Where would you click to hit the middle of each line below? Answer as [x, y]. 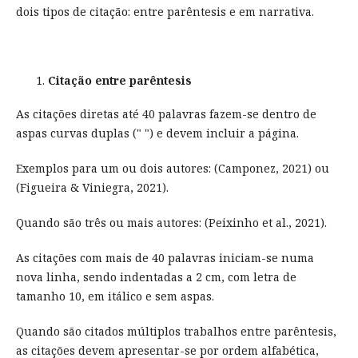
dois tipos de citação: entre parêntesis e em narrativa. [165, 11]
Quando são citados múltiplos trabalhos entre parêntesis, [176, 331]
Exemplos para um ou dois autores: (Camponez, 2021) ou [172, 168]
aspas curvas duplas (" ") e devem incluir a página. [157, 133]
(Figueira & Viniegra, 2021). [92, 187]
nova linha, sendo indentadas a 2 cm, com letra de [156, 276]
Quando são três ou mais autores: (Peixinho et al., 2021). [171, 222]
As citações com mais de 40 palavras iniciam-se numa [165, 257]
